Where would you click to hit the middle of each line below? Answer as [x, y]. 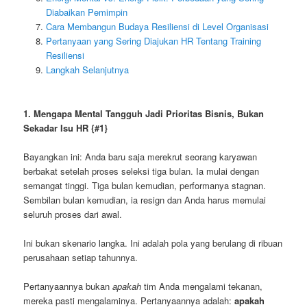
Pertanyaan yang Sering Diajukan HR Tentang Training [153, 41]
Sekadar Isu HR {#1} [66, 127]
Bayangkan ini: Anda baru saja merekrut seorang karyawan [140, 156]
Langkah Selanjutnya [87, 70]
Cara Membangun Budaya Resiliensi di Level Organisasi [157, 27]
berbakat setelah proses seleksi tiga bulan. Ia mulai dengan [142, 171]
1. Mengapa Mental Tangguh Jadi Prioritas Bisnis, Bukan [144, 113]
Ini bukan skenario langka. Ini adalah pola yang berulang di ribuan [153, 243]
